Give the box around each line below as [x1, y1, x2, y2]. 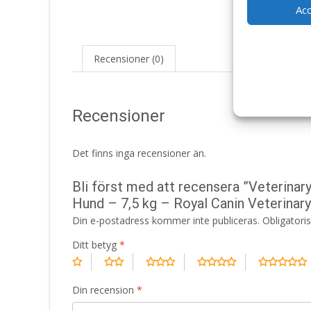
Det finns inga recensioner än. [72, 146, 206, 160]
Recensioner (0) [94, 52, 164, 65]
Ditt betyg [72, 237, 119, 251]
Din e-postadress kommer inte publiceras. [72, 213, 260, 227]
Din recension [72, 283, 137, 296]
